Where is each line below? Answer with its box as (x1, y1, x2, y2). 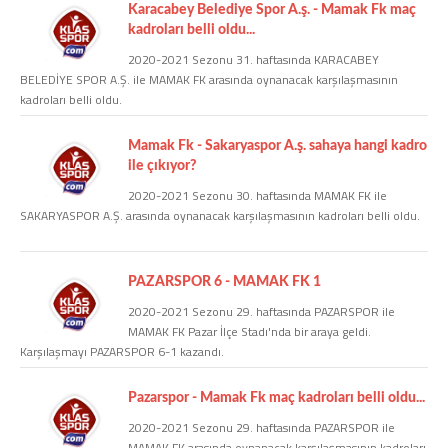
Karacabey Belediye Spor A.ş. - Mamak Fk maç (128, 2, 416, 17)
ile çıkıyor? (128, 158, 197, 173)
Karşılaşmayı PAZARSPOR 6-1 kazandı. (20, 341, 224, 361)
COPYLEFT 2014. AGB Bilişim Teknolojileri (20, 40, 218, 54)
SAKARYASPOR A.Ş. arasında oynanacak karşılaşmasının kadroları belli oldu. (20, 205, 420, 225)
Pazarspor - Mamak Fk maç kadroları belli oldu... (128, 390, 425, 405)
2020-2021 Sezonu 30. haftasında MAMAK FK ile (128, 185, 387, 205)
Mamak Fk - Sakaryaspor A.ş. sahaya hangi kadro (128, 138, 427, 153)
